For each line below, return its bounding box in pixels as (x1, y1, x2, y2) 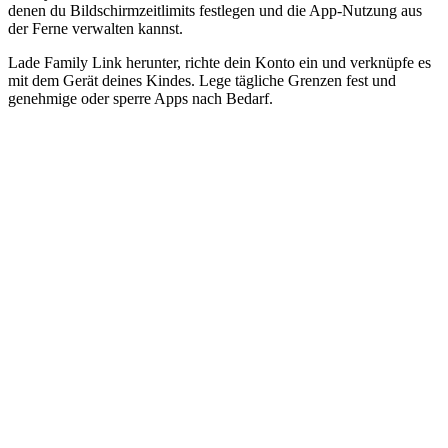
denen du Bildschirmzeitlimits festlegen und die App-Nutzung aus (8, 2, 422, 20)
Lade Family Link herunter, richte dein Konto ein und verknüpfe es (8, 54, 431, 72)
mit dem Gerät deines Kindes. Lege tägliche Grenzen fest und (8, 72, 396, 90)
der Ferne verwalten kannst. (8, 20, 183, 38)
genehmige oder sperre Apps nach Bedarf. (8, 90, 273, 108)
